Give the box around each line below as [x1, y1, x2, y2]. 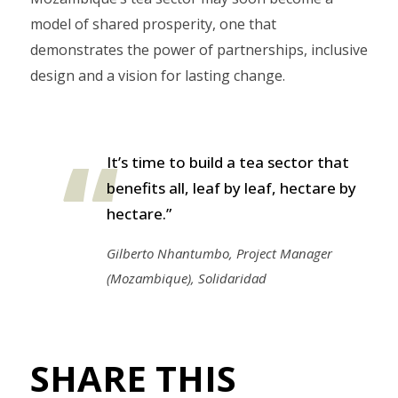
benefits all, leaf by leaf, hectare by [107, 178, 356, 198]
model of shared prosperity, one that [30, 14, 276, 34]
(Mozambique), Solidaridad [107, 269, 267, 287]
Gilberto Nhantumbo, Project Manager [107, 244, 332, 262]
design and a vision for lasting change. [30, 66, 285, 85]
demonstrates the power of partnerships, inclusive [30, 40, 368, 60]
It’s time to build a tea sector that [107, 152, 349, 172]
